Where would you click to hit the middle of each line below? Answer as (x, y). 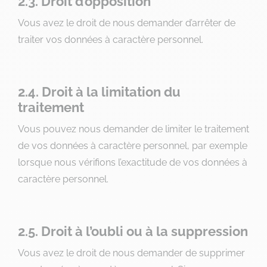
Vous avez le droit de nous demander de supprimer (131, 253)
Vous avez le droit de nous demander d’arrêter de (127, 23)
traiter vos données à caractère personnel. (111, 40)
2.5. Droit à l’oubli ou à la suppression (133, 231)
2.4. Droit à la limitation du (99, 92)
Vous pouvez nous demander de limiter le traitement (133, 129)
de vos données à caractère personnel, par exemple (133, 146)
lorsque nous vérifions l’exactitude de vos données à (133, 162)
